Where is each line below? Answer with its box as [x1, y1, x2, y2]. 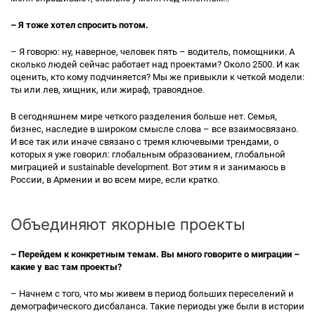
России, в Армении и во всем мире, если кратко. [11, 174, 219, 185]
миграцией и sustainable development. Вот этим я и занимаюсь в [11, 162, 285, 172]
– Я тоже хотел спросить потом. [11, 20, 148, 30]
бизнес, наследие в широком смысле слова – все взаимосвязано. [11, 124, 298, 134]
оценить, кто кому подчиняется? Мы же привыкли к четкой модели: [11, 72, 304, 82]
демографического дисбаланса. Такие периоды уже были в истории [11, 301, 304, 311]
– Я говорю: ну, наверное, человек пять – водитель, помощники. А [11, 46, 295, 57]
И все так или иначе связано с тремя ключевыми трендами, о [11, 136, 278, 147]
